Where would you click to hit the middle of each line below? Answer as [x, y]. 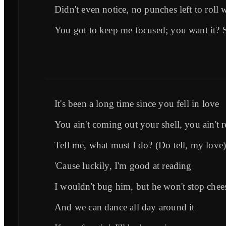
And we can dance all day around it [125, 207]
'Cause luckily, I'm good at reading [123, 165]
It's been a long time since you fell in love [137, 103]
